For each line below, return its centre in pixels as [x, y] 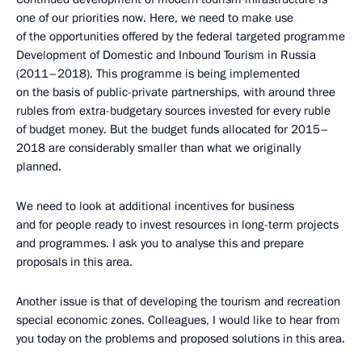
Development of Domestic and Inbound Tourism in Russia [166, 55]
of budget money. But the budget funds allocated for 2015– [173, 129]
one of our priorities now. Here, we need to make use [155, 17]
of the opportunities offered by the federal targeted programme [181, 36]
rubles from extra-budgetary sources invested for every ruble [173, 110]
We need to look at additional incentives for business [155, 206]
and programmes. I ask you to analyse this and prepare [160, 243]
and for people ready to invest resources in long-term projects [177, 224]
